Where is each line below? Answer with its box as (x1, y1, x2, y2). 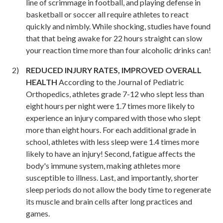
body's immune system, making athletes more (26, 160, 180, 170)
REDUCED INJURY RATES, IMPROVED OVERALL (26, 65, 202, 75)
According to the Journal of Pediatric (59, 77, 184, 87)
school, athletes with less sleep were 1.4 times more (26, 136, 199, 146)
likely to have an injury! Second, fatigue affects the (26, 148, 195, 158)
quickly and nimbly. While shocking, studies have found (26, 21, 211, 31)
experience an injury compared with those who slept (26, 112, 201, 122)
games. (26, 208, 50, 218)
